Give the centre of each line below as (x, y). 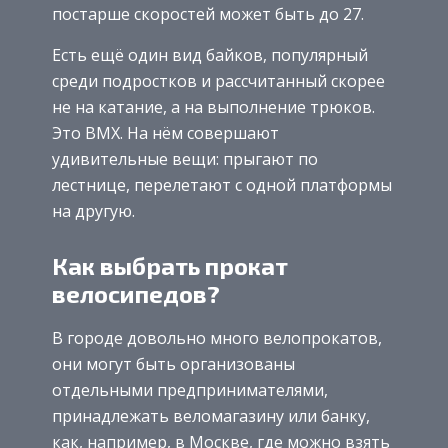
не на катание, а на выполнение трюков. (213, 106)
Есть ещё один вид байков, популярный (210, 54)
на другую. (93, 210)
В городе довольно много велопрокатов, (217, 338)
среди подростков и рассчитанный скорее (218, 80)
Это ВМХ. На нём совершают (165, 132)
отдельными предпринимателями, (190, 390)
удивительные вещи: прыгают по (185, 158)
